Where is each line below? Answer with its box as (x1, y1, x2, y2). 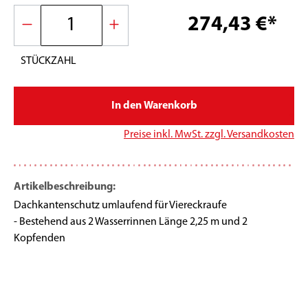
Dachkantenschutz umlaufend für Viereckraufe (14, 199, 227, 211)
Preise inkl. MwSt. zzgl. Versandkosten (124, 129, 294, 140)
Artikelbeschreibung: (14, 181, 115, 192)
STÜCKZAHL (20, 55, 76, 67)
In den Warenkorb (111, 100, 197, 111)
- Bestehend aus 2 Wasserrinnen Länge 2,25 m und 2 (14, 216, 247, 228)
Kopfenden (14, 232, 65, 244)
